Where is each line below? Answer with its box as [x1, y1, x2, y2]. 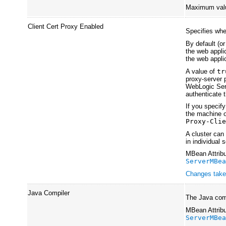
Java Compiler [28, 189, 70, 197]
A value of [186, 67, 217, 75]
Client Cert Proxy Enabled [28, 22, 104, 30]
